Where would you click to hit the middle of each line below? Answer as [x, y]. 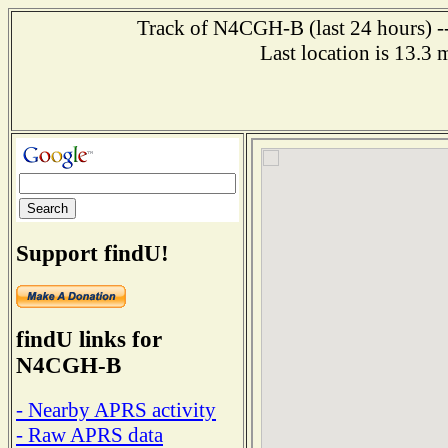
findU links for [89, 340]
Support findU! [92, 253]
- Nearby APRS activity [116, 409]
